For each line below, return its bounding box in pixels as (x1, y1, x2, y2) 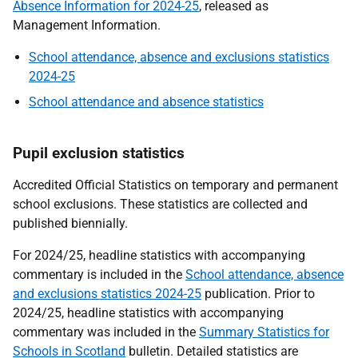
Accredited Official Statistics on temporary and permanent (13, 177, 338, 193)
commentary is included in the (13, 267, 185, 282)
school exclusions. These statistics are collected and (13, 197, 308, 212)
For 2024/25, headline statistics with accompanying (13, 248, 305, 263)
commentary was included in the (13, 324, 199, 340)
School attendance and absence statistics (29, 94, 264, 109)
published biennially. (13, 216, 131, 231)
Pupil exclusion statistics (13, 144, 185, 162)
